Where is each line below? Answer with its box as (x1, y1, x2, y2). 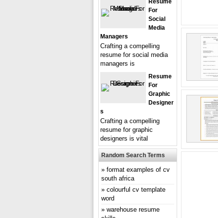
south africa (101, 175, 134, 182)
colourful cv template (107, 186, 165, 193)
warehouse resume (107, 206, 160, 213)
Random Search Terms (101, 152, 165, 159)
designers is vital (100, 135, 148, 142)
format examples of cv (107, 166, 170, 173)
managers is (100, 60, 135, 67)
